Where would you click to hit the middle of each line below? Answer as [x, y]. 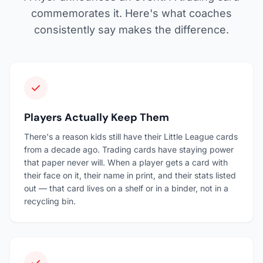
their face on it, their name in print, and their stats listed [130, 175]
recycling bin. [50, 201]
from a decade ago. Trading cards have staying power [129, 149]
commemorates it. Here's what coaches [131, 13]
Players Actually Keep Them [97, 117]
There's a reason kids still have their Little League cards [131, 136]
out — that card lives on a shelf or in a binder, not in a [126, 188]
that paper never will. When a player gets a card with [126, 162]
